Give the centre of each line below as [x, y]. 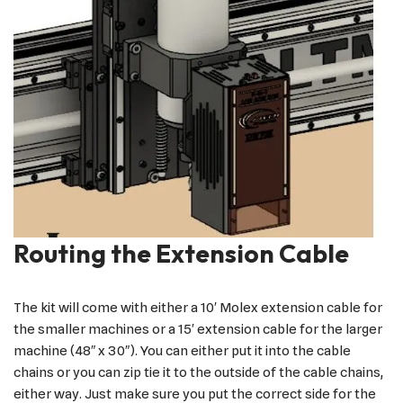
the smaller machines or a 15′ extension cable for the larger [198, 329]
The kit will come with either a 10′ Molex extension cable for [198, 307]
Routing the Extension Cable [181, 253]
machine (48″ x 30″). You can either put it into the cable [182, 350]
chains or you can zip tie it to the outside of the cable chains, [198, 372]
